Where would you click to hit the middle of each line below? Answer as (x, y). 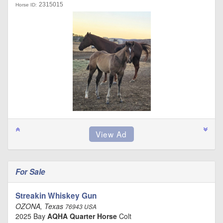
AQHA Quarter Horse (82, 216)
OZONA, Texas (40, 206)
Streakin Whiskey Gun (56, 195)
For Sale (31, 171)
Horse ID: (26, 4)
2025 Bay (31, 216)
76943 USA (81, 206)
